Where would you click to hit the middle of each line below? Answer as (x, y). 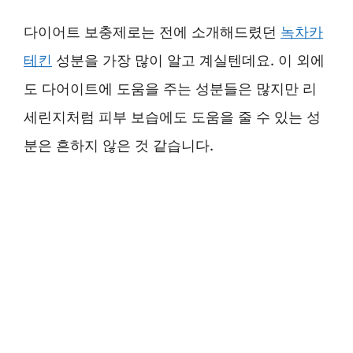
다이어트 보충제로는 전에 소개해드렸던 (152, 32)
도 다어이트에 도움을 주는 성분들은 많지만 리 (170, 89)
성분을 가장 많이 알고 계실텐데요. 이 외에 (188, 60)
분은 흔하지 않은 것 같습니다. (119, 145)
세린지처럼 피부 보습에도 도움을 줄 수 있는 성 (172, 117)
